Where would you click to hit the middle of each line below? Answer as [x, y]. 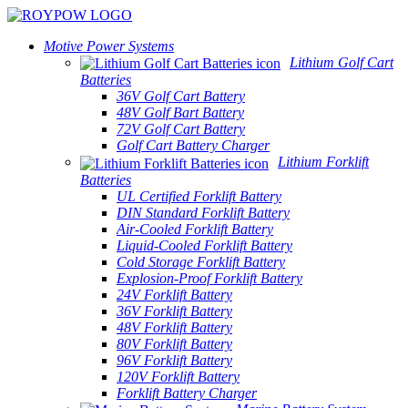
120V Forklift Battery [178, 376]
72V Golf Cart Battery [181, 129]
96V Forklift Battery [174, 360]
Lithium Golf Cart [342, 62]
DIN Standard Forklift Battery [203, 212]
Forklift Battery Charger [187, 393]
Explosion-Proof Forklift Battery [209, 278]
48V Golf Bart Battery [180, 113]
